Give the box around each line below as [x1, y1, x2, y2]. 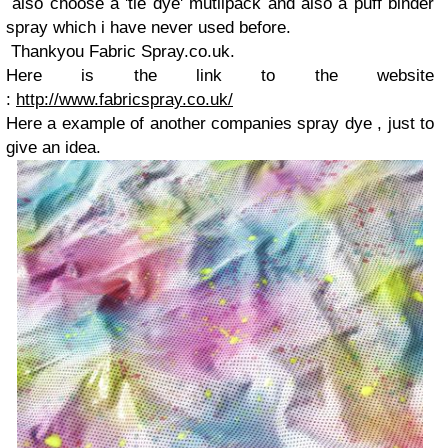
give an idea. [6, 138, 101, 157]
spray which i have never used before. [6, 18, 291, 37]
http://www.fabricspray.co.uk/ [16, 90, 233, 109]
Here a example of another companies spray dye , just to [6, 114, 434, 133]
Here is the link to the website [6, 66, 434, 85]
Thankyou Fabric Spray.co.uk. [6, 42, 235, 61]
